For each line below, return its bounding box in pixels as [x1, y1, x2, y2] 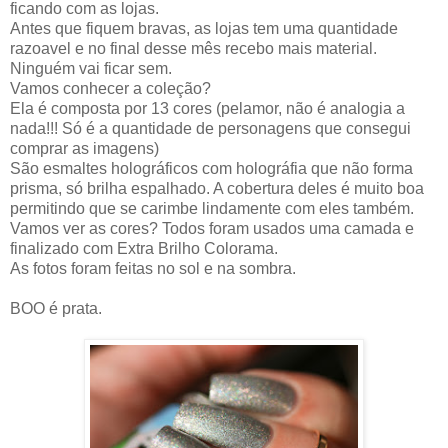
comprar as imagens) [10, 140, 159, 158]
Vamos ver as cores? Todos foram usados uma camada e [10, 220, 414, 238]
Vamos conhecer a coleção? [10, 80, 211, 98]
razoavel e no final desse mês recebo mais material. [10, 40, 377, 58]
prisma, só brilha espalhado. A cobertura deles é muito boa [10, 180, 424, 198]
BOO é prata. [10, 300, 102, 318]
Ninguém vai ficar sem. [10, 60, 172, 78]
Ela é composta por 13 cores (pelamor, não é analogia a [10, 100, 405, 118]
